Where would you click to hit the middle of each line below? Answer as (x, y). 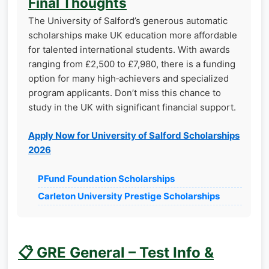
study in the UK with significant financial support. (132, 107)
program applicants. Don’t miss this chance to (125, 93)
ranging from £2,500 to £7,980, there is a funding (132, 64)
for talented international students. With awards (129, 50)
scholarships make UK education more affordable (133, 35)
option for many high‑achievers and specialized (128, 79)
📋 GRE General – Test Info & (116, 253)
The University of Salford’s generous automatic (128, 21)
